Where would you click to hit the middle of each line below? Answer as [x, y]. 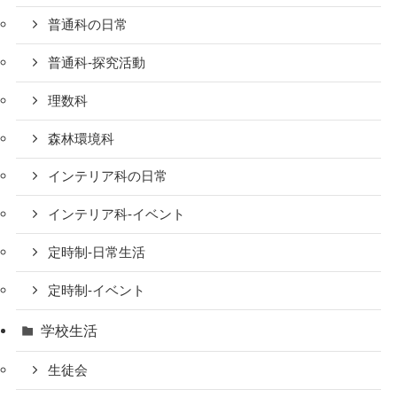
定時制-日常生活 [97, 252]
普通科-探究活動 [97, 63]
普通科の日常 [88, 25]
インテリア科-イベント [117, 215]
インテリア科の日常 [108, 177]
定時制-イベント [97, 290]
